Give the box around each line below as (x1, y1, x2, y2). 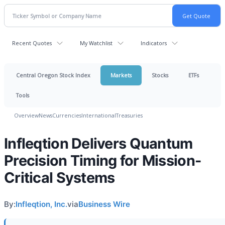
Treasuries (116, 111, 143, 119)
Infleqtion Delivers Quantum (4, 135, 193, 152)
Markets (110, 71, 132, 79)
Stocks (152, 71, 168, 79)
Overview (14, 111, 39, 119)
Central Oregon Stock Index (16, 71, 90, 79)
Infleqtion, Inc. (16, 199, 67, 209)
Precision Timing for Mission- (4, 152, 202, 169)
